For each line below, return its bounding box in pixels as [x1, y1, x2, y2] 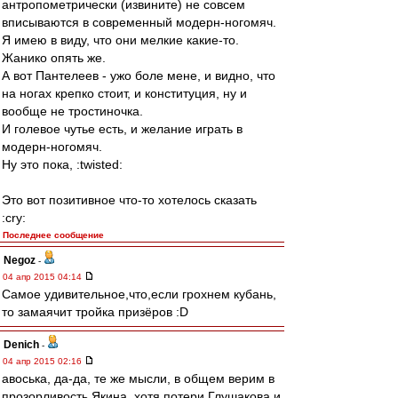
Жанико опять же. [2, 51, 106, 65]
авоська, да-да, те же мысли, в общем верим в [2, 371, 275, 386]
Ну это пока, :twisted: [2, 157, 123, 171]
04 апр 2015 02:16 [3, 356, 84, 366]
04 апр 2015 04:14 [3, 272, 84, 282]
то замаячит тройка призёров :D [2, 305, 188, 319]
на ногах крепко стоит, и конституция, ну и [2, 86, 247, 100]
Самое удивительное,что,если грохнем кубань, [2, 287, 276, 301]
